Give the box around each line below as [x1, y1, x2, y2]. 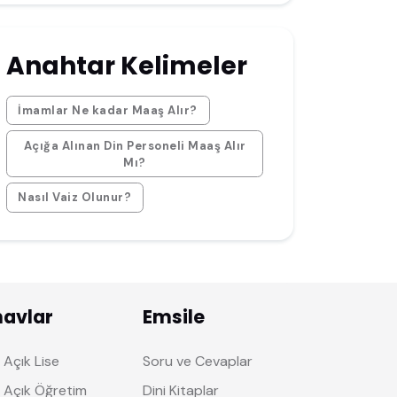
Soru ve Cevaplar [143, 351, 253, 370]
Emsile [143, 304, 206, 331]
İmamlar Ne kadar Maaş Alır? [18, 102, 198, 118]
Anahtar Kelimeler [5, 48, 247, 83]
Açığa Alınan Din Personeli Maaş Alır [23, 137, 246, 153]
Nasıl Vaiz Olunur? [18, 190, 132, 206]
